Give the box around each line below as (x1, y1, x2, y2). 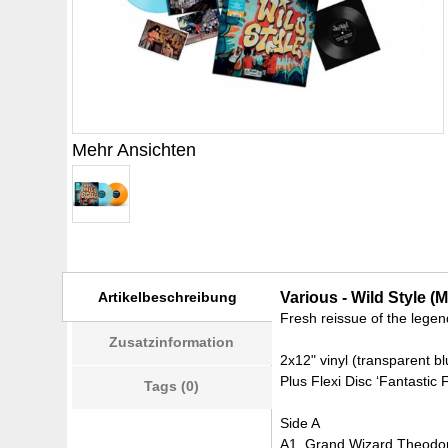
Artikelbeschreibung (98, 288, 238, 305)
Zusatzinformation (109, 333, 235, 350)
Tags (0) (144, 377, 200, 394)
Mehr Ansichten (72, 140, 197, 160)
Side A (280, 414, 321, 431)
